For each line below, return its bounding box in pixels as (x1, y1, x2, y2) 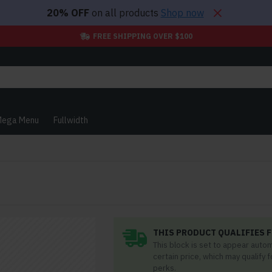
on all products (89, 7, 161, 19)
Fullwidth (53, 114, 88, 126)
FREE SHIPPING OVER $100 (92, 31, 192, 41)
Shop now (160, 7, 204, 19)
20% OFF (46, 7, 89, 19)
